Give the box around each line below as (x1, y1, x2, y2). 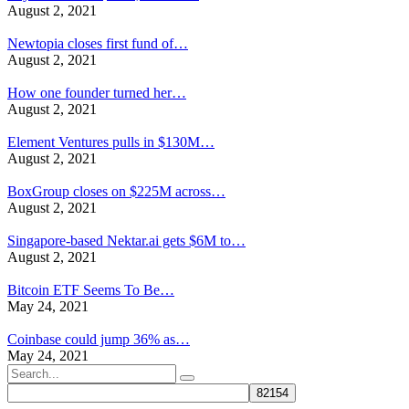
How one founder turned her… (7, 85, 186, 101)
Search (6, 363, 46, 380)
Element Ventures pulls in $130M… (7, 134, 215, 151)
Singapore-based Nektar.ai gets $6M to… (7, 233, 246, 249)
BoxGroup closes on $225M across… (7, 184, 225, 200)
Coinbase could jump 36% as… (7, 331, 190, 348)
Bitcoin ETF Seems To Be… (7, 282, 174, 299)
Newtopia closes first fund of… (7, 36, 188, 52)
